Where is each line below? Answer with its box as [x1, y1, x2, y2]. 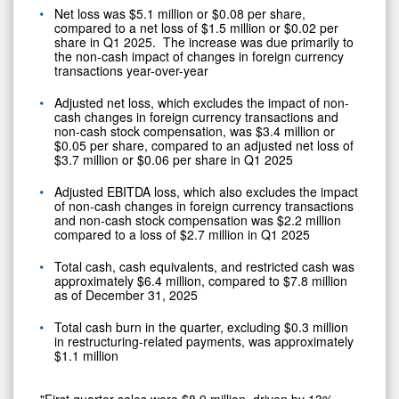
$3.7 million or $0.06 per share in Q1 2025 [54, 151, 293, 169]
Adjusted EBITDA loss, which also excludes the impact [54, 183, 358, 201]
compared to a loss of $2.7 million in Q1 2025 [54, 225, 310, 244]
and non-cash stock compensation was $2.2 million [54, 211, 341, 230]
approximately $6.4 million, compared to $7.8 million [54, 272, 347, 290]
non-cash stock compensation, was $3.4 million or [54, 122, 335, 141]
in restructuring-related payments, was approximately [54, 332, 354, 351]
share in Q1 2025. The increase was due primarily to [54, 33, 354, 52]
